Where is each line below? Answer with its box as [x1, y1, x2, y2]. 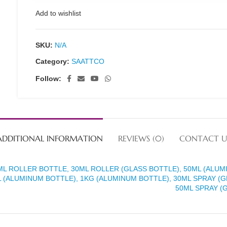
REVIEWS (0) [118, 133, 164, 143]
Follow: [35, 74, 62, 83]
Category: [35, 57, 70, 65]
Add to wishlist [35, 9, 82, 17]
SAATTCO [71, 57, 105, 65]
